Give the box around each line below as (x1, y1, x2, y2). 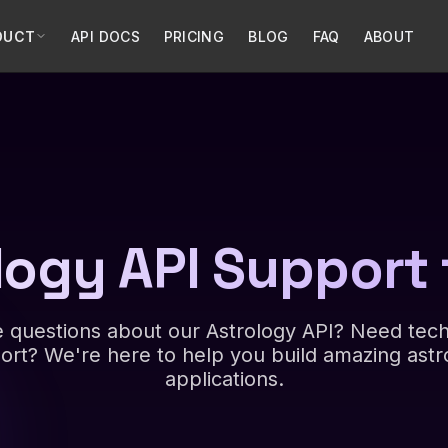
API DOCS (71, 27, 140, 45)
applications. (164, 367, 284, 392)
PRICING (163, 27, 225, 45)
